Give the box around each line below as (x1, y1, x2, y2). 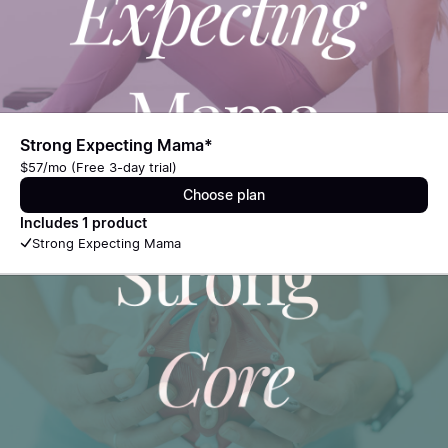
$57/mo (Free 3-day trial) (20, 159, 177, 175)
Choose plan (183, 186, 265, 203)
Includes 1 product (20, 214, 147, 231)
